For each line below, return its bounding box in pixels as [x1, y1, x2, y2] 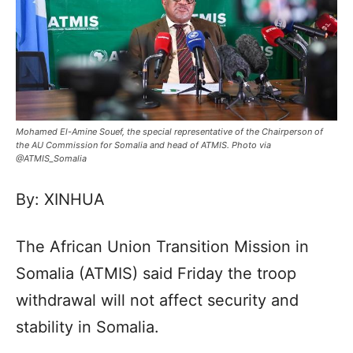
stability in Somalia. [16, 317, 159, 336]
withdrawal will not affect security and [16, 290, 299, 310]
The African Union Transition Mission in [16, 236, 309, 256]
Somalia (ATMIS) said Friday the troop [16, 263, 296, 283]
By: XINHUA [16, 189, 105, 209]
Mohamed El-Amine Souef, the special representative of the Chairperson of [16, 125, 323, 137]
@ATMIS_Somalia [16, 152, 87, 164]
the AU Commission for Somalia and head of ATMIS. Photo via [16, 139, 271, 150]
